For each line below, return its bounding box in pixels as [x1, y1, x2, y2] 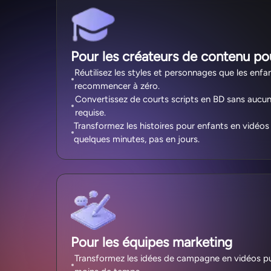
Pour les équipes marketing [70, 233, 232, 250]
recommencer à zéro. [74, 80, 160, 92]
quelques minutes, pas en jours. [74, 134, 200, 145]
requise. [74, 107, 106, 119]
